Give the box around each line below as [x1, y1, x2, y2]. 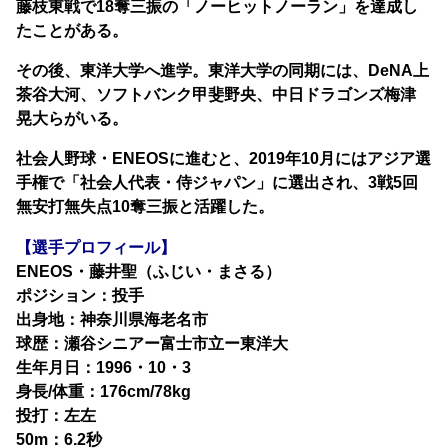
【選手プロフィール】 [16, 237, 177, 256]
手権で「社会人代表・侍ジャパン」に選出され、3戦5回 [16, 173, 419, 192]
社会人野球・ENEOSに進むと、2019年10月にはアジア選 [16, 149, 432, 168]
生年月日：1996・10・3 [16, 357, 192, 376]
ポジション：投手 [16, 285, 145, 304]
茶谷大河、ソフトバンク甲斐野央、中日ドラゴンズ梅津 [16, 85, 417, 103]
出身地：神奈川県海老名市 [16, 309, 209, 328]
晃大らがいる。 [16, 109, 129, 127]
